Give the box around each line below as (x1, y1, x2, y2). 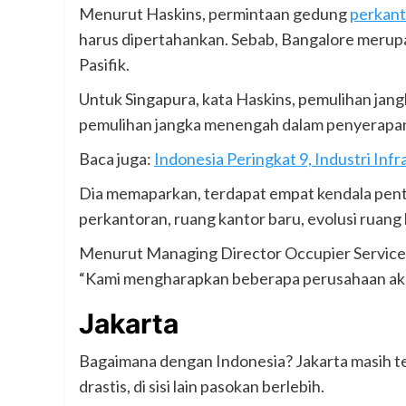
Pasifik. (79, 54, 130, 75)
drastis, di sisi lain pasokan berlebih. (79, 376, 324, 397)
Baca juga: (79, 149, 154, 169)
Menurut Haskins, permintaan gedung (79, 4, 350, 24)
